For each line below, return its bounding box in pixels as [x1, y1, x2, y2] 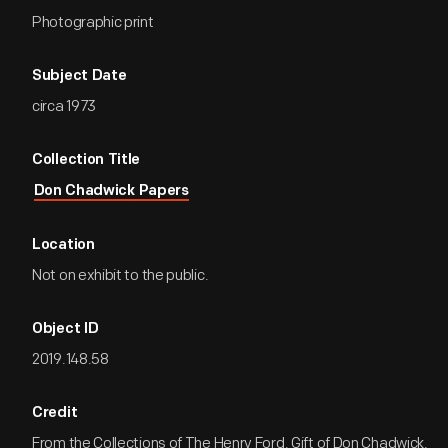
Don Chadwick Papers [33, 184, 189, 199]
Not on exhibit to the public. [32, 266, 209, 285]
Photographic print [32, 13, 154, 32]
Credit [32, 406, 78, 421]
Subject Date [32, 69, 127, 84]
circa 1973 [32, 97, 96, 116]
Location [32, 238, 95, 253]
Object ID [32, 322, 99, 337]
